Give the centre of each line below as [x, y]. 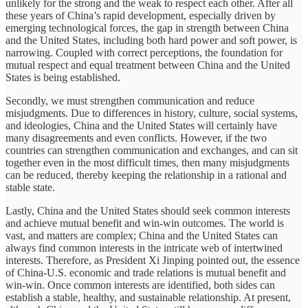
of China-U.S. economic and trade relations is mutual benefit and [146, 273]
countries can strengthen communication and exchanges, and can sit [152, 151]
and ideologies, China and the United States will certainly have [141, 126]
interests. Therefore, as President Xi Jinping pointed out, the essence [153, 261]
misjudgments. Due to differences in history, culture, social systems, [152, 113]
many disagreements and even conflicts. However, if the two [136, 138]
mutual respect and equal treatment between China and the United [148, 65]
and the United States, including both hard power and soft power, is [151, 41]
